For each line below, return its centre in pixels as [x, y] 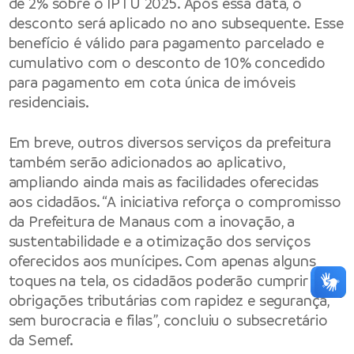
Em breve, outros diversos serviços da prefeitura [169, 142]
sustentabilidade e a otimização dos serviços [159, 241]
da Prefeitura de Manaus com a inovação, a [152, 221]
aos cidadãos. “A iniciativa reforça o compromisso [175, 201]
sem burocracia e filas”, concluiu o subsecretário [168, 320]
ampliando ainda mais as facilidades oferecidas [164, 182]
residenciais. [49, 102]
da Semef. [41, 340]
